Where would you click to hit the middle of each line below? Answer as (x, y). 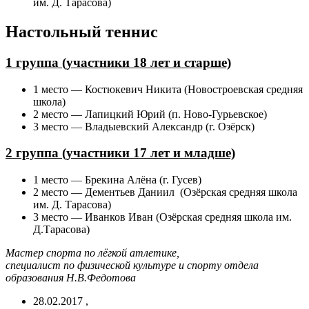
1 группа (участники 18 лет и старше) (118, 62)
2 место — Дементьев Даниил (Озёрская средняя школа (165, 192)
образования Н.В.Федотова (71, 278)
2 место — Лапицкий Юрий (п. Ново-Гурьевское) (150, 114)
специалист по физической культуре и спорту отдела (132, 265)
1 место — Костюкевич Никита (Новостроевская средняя (168, 89)
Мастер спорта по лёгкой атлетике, (92, 253)
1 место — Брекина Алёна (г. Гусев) (117, 180)
